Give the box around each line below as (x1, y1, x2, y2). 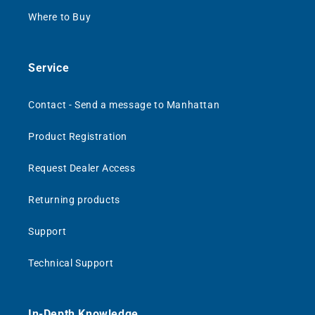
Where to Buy (28, 11, 91, 23)
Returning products (28, 194, 120, 206)
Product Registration (28, 131, 127, 143)
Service (28, 61, 70, 75)
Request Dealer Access (28, 162, 136, 174)
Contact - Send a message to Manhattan (28, 99, 220, 111)
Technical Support (28, 257, 114, 269)
